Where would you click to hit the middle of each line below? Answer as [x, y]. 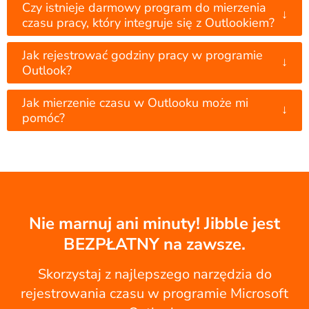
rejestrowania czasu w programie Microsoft [154, 294]
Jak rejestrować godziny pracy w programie [142, 56]
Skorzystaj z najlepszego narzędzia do [154, 275]
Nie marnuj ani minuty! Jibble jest [154, 224]
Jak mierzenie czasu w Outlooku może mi [135, 103]
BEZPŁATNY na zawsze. [154, 245]
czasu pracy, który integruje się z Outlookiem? [148, 23]
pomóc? [43, 118]
